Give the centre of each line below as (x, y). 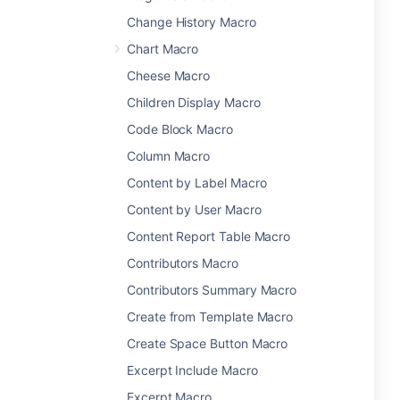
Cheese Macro (169, 75)
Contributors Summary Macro (212, 290)
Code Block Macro (180, 129)
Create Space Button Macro (208, 343)
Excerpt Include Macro (192, 370)
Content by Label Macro (197, 183)
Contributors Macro (183, 263)
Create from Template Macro (210, 317)
